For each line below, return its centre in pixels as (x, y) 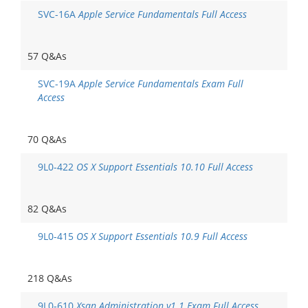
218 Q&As (50, 278)
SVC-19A (58, 84)
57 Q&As (47, 56)
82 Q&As (47, 209)
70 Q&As (47, 139)
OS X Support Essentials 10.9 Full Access (162, 236)
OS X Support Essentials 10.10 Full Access (165, 167)
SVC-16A (58, 14)
